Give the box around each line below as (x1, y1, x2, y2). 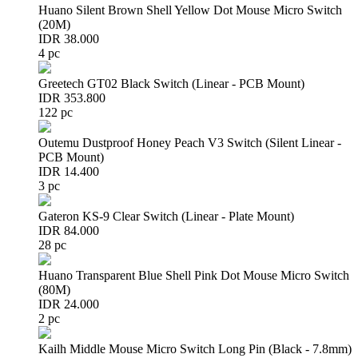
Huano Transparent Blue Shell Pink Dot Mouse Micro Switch (38, 268, 349, 282)
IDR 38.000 (38, 32, 99, 46)
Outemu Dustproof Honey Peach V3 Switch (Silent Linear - (38, 136, 341, 149)
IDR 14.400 (38, 165, 99, 178)
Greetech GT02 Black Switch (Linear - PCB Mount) (38, 77, 304, 90)
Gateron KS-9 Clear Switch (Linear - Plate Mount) (38, 209, 294, 223)
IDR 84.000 (38, 224, 99, 237)
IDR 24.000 (38, 297, 99, 311)
